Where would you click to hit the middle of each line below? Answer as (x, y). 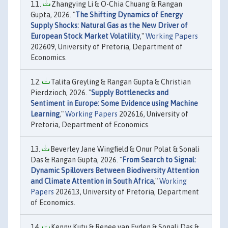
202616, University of (153, 114)
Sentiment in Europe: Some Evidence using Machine (114, 103)
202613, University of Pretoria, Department (126, 192)
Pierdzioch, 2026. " (61, 93)
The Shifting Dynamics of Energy (129, 15)
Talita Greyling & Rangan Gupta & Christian (120, 82)
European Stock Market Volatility (85, 36)
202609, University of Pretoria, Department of (107, 47)
